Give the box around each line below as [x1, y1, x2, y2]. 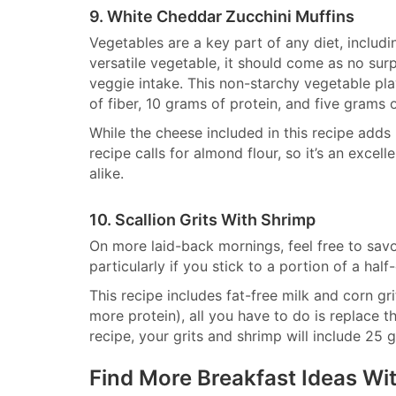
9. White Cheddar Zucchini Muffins [89, 7, 354, 26]
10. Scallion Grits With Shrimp [89, 210, 316, 229]
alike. [89, 164, 124, 182]
